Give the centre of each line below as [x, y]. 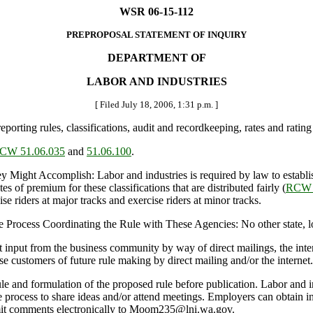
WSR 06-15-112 [156, 12]
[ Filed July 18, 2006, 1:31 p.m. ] [156, 104]
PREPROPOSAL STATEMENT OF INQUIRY [156, 35]
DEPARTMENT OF [156, 58]
